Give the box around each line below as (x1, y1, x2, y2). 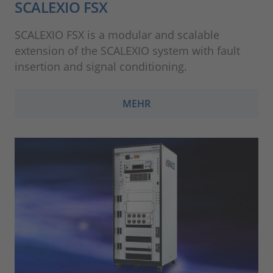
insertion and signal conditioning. (15, 58, 187, 74)
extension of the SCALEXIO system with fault (15, 43, 240, 58)
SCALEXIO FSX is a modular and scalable (15, 27, 219, 42)
